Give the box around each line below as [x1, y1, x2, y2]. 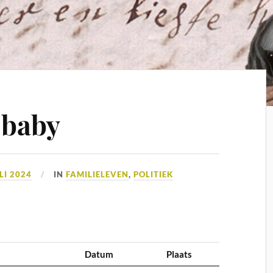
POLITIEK [133, 169, 174, 179]
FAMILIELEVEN [66, 169, 129, 179]
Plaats [166, 249, 193, 260]
